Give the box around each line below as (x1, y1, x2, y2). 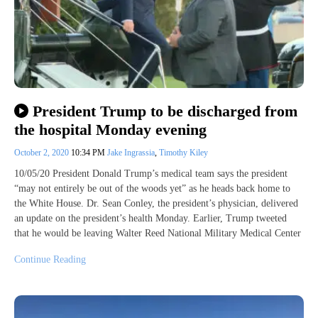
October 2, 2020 (14, 148, 71, 158)
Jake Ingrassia (107, 148, 155, 158)
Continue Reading (14, 254, 86, 265)
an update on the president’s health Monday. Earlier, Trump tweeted (14, 213, 287, 224)
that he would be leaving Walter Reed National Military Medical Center (14, 228, 301, 239)
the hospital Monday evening (14, 121, 207, 139)
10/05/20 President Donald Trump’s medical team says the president (14, 168, 287, 180)
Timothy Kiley (159, 148, 208, 158)
